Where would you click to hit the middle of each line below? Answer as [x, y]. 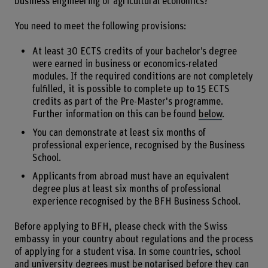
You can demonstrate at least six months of [119, 133]
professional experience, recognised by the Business [138, 145]
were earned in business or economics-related [125, 64]
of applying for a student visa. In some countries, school [127, 252]
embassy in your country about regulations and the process [133, 240]
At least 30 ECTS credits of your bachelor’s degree [134, 52]
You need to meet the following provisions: [100, 26]
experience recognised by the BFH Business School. [136, 201]
